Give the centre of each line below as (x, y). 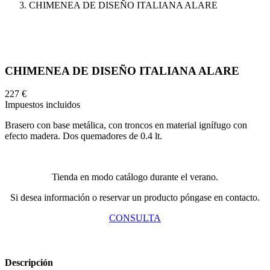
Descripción (29, 262)
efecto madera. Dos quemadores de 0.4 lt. (83, 136)
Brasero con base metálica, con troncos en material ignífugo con (126, 125)
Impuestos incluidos (42, 105)
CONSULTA (135, 218)
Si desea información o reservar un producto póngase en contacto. (135, 198)
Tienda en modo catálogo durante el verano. (135, 177)
